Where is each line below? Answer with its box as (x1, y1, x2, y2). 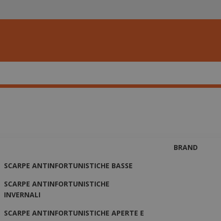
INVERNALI (4, 189, 41, 199)
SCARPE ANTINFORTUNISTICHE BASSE (4, 160, 133, 170)
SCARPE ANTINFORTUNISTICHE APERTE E (4, 208, 145, 218)
